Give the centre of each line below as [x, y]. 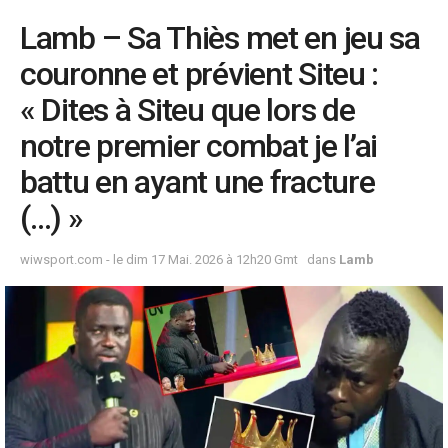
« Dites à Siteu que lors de [187, 110]
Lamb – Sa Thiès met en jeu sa [220, 38]
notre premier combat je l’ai [199, 146]
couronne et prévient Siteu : [199, 74]
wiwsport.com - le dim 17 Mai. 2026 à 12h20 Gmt [159, 260]
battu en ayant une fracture [197, 182]
